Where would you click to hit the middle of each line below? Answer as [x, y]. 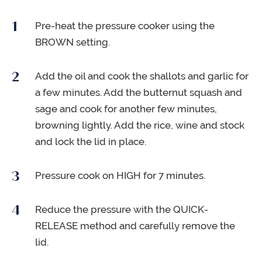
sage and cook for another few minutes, [126, 109]
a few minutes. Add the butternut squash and [139, 93]
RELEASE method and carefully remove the [135, 226]
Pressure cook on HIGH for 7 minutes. [120, 176]
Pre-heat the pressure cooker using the [125, 26]
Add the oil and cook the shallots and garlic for [142, 76]
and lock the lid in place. [91, 142]
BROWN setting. [73, 42]
